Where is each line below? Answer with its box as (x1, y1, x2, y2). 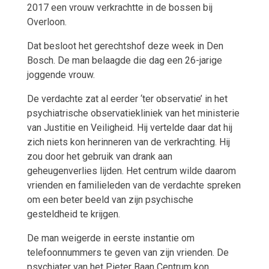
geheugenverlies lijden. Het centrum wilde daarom (26, 165, 236, 177)
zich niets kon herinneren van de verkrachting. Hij (26, 136, 230, 148)
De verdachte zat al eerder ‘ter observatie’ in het (26, 92, 228, 104)
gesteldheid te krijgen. (26, 208, 120, 220)
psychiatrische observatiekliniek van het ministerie (26, 107, 240, 119)
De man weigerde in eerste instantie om (26, 232, 195, 244)
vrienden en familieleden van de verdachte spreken (26, 179, 241, 191)
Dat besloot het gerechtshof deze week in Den (26, 40, 223, 52)
